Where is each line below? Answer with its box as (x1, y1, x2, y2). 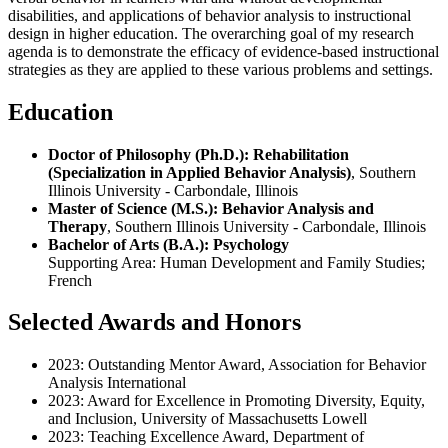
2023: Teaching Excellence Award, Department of (48, 428, 364, 446)
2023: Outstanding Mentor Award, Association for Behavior (48, 356, 426, 374)
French (48, 271, 92, 289)
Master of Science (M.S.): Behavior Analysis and (48, 199, 374, 217)
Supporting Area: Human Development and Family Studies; (48, 253, 425, 271)
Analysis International (48, 374, 190, 392)
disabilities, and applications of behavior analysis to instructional (8, 6, 411, 24)
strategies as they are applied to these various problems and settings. (8, 60, 433, 78)
